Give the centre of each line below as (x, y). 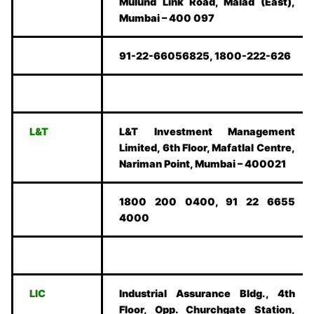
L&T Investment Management (207, 132)
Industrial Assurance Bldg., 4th (207, 294)
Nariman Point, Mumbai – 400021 (203, 164)
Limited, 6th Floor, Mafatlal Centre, (207, 148)
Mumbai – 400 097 (167, 18)
